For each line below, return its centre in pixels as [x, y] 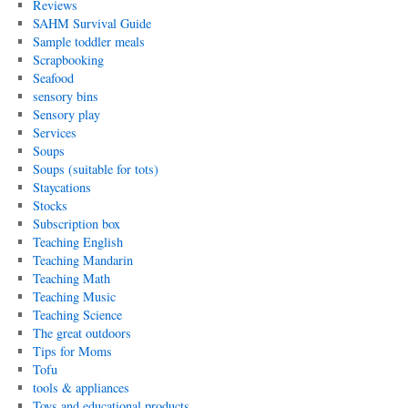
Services [54, 132]
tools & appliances [81, 387]
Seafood [53, 77]
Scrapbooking [68, 59]
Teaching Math [71, 278]
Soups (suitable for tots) [95, 168]
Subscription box [76, 223]
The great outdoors [82, 332]
